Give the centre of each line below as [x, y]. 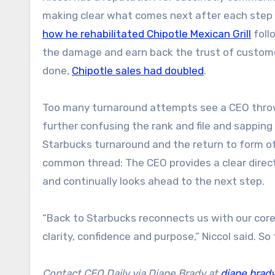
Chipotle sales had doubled [138, 70]
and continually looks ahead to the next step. [153, 181]
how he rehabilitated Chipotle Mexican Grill [147, 33]
